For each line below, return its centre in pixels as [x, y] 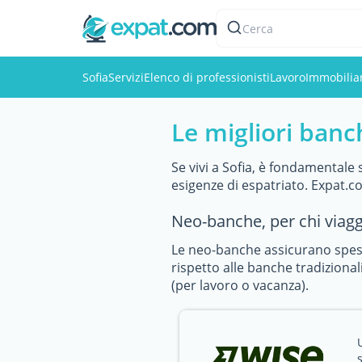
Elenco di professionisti [207, 77]
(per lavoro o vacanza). [240, 285]
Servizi [126, 77]
